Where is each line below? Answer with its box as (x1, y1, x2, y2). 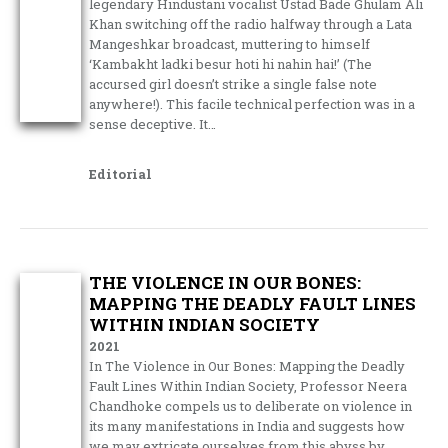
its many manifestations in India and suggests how (89, 416, 406, 435)
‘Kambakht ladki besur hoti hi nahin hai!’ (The (89, 54, 373, 73)
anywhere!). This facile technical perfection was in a (89, 94, 416, 113)
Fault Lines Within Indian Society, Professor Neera (89, 376, 408, 395)
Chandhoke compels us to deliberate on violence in (89, 396, 413, 415)
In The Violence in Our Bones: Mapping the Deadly (89, 356, 406, 375)
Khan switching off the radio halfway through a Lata (89, 14, 413, 33)
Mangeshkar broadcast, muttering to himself (89, 34, 371, 53)
